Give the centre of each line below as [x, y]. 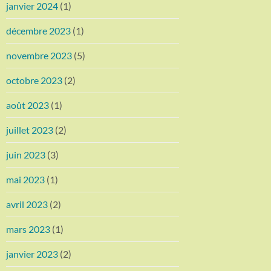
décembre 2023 [38, 30]
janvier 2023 [32, 253]
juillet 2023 [30, 129]
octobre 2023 [34, 80]
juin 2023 [26, 154]
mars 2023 [28, 229]
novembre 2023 [39, 55]
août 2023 [28, 105]
